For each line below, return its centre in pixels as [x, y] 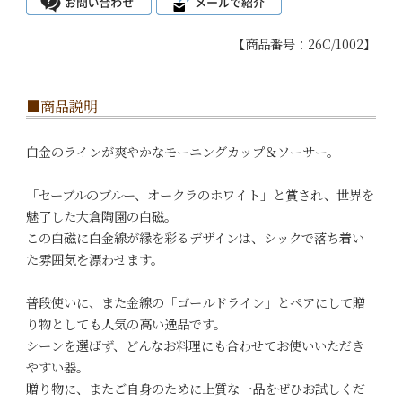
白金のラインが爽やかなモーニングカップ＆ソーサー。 [182, 152]
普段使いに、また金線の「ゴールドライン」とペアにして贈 [195, 303]
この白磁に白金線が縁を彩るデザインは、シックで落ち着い [195, 238]
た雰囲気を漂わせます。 [94, 260]
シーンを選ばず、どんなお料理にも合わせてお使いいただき [195, 346]
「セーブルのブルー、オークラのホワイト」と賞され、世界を [200, 195]
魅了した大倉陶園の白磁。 [101, 217]
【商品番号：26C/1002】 [305, 44]
